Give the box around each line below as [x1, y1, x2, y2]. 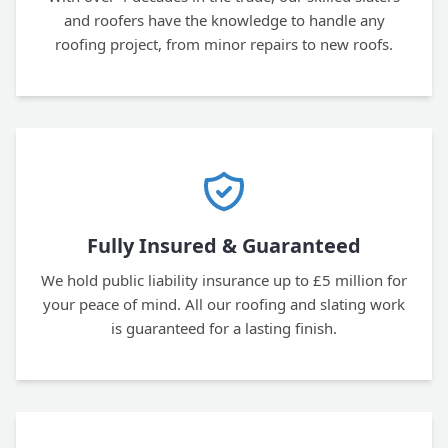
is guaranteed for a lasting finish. [111, 318, 337, 338]
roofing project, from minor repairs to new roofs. [55, 34, 393, 54]
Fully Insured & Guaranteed [87, 232, 361, 259]
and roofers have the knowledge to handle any [63, 10, 385, 30]
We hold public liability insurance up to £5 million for [41, 270, 407, 290]
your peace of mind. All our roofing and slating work [43, 294, 405, 314]
